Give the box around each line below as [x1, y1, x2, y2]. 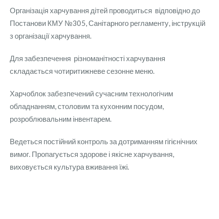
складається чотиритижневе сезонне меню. [9, 66, 154, 76]
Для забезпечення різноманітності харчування [9, 54, 165, 63]
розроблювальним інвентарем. [9, 114, 111, 124]
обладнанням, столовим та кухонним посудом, [9, 102, 164, 111]
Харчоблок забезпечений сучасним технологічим [9, 89, 173, 98]
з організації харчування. [9, 31, 91, 41]
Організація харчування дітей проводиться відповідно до [9, 6, 200, 15]
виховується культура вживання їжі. [9, 162, 129, 172]
